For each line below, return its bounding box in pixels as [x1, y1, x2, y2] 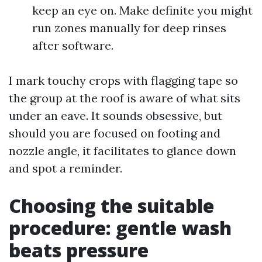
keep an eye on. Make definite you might [32, 3, 253, 18]
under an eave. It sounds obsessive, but [9, 108, 222, 123]
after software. [32, 38, 113, 53]
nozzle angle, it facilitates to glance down [9, 143, 236, 158]
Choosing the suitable [9, 193, 214, 218]
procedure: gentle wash [9, 215, 232, 240]
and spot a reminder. [9, 161, 122, 175]
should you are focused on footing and [9, 126, 220, 140]
